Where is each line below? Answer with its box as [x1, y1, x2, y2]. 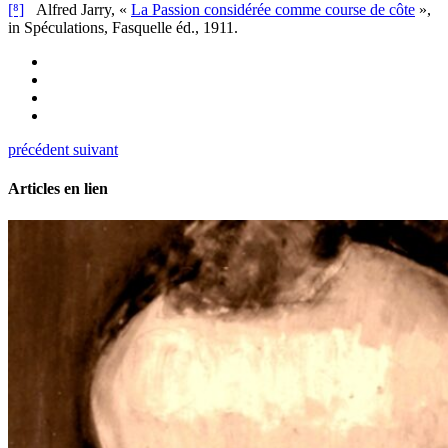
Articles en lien [8, 180, 108, 198]
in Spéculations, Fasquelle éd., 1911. [8, 19, 238, 37]
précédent [8, 141, 69, 159]
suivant [73, 141, 118, 159]
